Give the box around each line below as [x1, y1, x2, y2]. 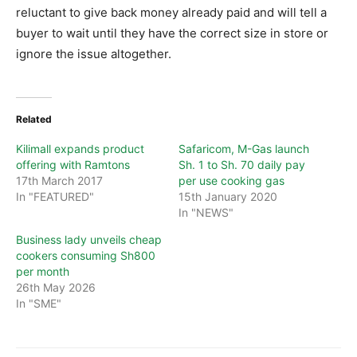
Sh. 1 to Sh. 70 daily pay [178, 158, 305, 172]
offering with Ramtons [16, 158, 130, 172]
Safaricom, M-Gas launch [178, 142, 309, 156]
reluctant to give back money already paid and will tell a [16, 5, 327, 21]
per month [16, 265, 69, 279]
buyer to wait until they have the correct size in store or [16, 25, 328, 41]
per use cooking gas [178, 174, 284, 188]
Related [16, 113, 52, 126]
